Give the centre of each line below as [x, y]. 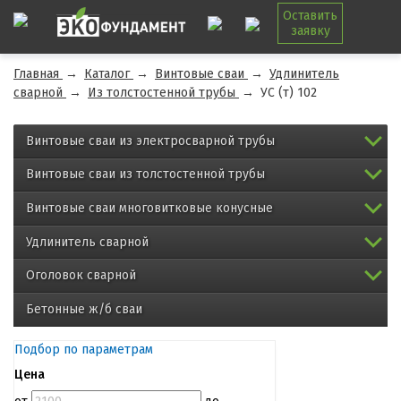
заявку [310, 31]
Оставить [310, 16]
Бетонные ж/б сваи [84, 309]
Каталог [107, 74]
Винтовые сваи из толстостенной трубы [145, 175]
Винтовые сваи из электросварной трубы [150, 141]
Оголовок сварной [81, 276]
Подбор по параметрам [84, 349]
